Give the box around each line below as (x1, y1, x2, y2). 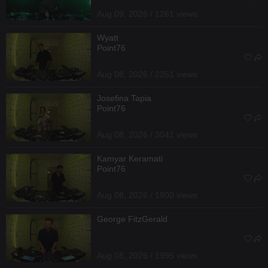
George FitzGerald (97, 214, 167, 224)
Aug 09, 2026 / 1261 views (97, 8, 197, 19)
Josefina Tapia (97, 93, 151, 103)
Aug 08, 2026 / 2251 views (97, 69, 197, 79)
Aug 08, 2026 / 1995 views (97, 250, 197, 260)
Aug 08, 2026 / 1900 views (97, 190, 197, 200)
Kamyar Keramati (97, 153, 163, 163)
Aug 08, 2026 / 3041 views (97, 129, 197, 139)
